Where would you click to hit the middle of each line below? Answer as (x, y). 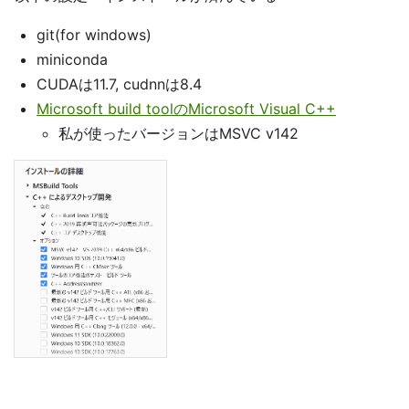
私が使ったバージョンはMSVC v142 (178, 133)
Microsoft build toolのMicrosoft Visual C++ (186, 109)
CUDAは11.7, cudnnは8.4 (119, 84)
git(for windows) (94, 35)
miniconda (72, 59)
